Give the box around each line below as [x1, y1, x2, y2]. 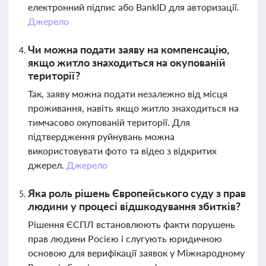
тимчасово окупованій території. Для [28, 116, 190, 128]
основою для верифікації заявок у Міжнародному [28, 247, 245, 258]
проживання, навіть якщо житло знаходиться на [28, 102, 239, 113]
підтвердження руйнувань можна [28, 131, 175, 142]
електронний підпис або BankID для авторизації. [28, 1, 239, 12]
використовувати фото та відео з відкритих [28, 145, 217, 156]
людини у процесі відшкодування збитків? [28, 199, 240, 213]
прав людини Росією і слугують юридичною [28, 233, 222, 244]
